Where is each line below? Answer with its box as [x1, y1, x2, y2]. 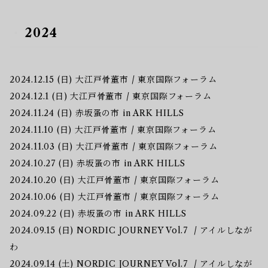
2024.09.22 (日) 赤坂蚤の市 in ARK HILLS [10, 208, 187, 219]
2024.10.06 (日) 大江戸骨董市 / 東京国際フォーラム [10, 191, 220, 202]
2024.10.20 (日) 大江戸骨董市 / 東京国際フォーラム [10, 174, 220, 185]
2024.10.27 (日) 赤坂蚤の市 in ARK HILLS [10, 157, 185, 169]
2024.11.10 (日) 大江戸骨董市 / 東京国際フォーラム [10, 124, 217, 135]
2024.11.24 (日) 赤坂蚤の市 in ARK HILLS [10, 107, 184, 118]
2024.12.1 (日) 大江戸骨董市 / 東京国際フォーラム [10, 90, 212, 102]
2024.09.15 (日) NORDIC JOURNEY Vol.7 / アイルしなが [10, 224, 252, 236]
